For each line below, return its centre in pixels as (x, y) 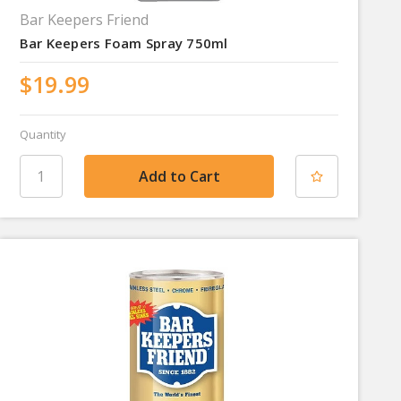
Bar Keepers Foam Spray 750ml (124, 43)
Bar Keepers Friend (84, 19)
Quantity (43, 134)
